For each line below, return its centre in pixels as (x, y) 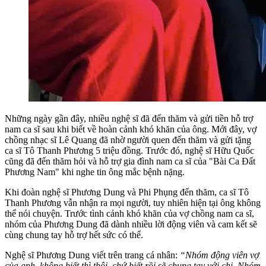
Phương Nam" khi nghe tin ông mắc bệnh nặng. (95, 172)
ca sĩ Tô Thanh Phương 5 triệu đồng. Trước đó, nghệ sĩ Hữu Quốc (129, 150)
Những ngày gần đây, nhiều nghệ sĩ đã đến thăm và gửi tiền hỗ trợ (129, 118)
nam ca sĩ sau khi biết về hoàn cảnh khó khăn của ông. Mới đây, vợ (131, 129)
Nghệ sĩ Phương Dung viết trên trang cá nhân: (92, 255)
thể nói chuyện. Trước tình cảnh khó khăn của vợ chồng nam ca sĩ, (129, 213)
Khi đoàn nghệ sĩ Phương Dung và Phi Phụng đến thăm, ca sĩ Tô (127, 192)
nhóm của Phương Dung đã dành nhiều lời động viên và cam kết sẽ (131, 224)
